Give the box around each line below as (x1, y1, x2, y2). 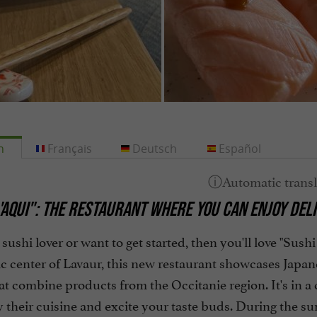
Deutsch (132, 141, 178, 156)
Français (47, 141, 93, 156)
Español (218, 141, 261, 156)
